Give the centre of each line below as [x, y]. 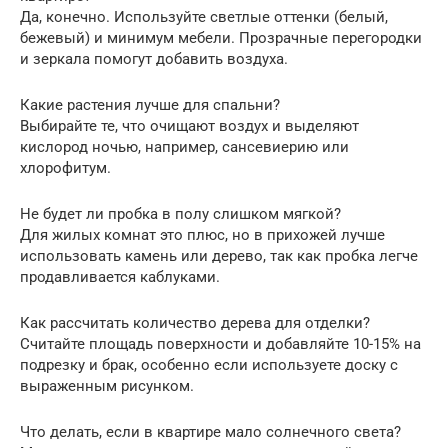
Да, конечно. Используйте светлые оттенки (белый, [204, 16]
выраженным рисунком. [107, 385]
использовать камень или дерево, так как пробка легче [219, 255]
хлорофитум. [65, 167]
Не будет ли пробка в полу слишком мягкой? [180, 213]
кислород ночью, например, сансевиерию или [184, 146]
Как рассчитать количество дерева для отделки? [195, 322]
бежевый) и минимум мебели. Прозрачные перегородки [221, 37]
